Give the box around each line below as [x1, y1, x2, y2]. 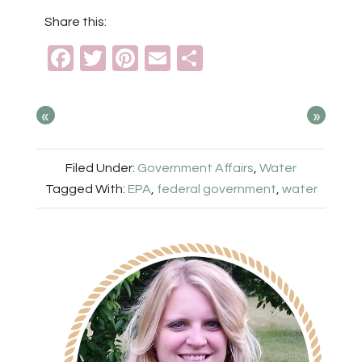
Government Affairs [137, 162, 254, 175]
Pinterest [137, 44, 242, 71]
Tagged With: [44, 183, 128, 196]
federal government [156, 183, 276, 196]
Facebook [73, 44, 190, 71]
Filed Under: [65, 162, 137, 175]
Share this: [44, 15, 107, 28]
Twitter [105, 44, 185, 71]
